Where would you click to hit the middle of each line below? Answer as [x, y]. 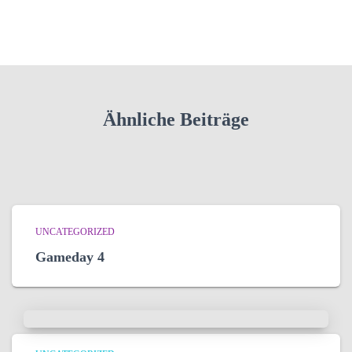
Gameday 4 [70, 257]
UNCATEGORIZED [75, 232]
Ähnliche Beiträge [176, 120]
